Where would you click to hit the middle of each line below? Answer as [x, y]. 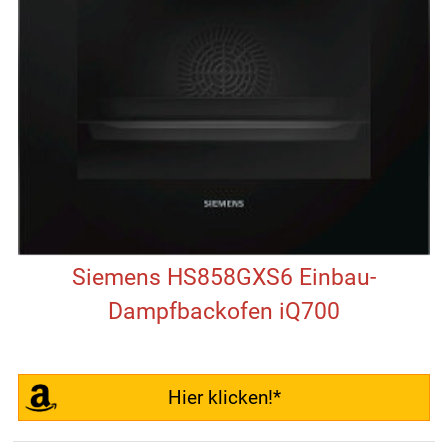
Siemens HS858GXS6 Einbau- [224, 278]
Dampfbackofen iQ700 [224, 312]
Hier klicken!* [224, 398]
